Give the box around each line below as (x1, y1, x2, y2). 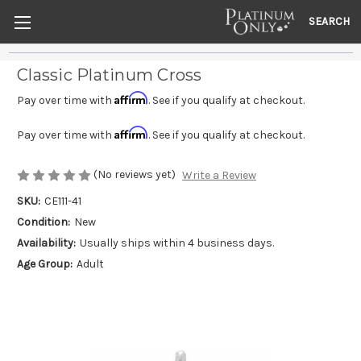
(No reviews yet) (93, 168, 176, 181)
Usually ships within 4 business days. (79, 236, 274, 251)
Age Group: (17, 257, 73, 272)
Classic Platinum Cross (17, 65, 202, 85)
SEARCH (309, 14, 351, 28)
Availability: (17, 236, 76, 251)
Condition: (17, 215, 70, 230)
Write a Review (181, 168, 256, 183)
